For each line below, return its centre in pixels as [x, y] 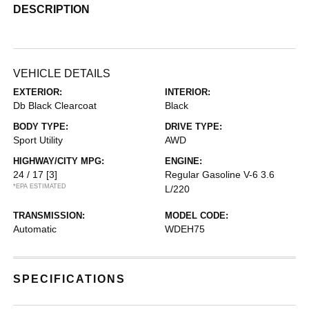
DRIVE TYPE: [193, 127]
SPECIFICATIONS [70, 279]
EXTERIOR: [38, 92]
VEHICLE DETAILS [62, 73]
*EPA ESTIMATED [40, 186]
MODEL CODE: [197, 216]
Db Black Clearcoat [55, 106]
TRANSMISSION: [49, 216]
